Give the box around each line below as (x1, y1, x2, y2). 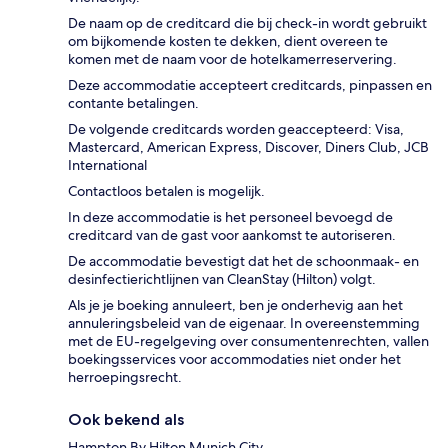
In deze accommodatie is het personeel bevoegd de (68, 208, 393, 227)
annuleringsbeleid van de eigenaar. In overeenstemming (68, 314, 420, 333)
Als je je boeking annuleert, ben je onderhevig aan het (68, 296, 403, 315)
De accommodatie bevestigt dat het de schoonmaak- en (68, 252, 419, 271)
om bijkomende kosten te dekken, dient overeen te (68, 32, 388, 51)
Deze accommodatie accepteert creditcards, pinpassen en (68, 76, 432, 95)
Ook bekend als (68, 410, 184, 430)
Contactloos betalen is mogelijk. (68, 182, 265, 201)
